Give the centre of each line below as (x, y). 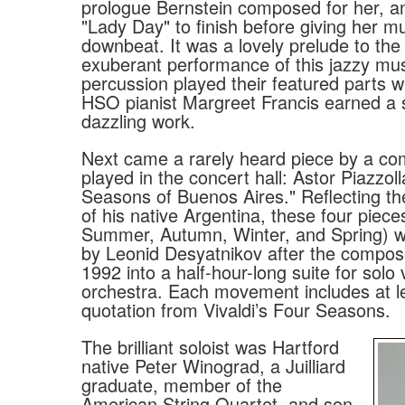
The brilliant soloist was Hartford (210, 346)
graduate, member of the (182, 384)
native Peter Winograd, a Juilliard (213, 365)
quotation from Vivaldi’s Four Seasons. (236, 309)
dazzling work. (138, 120)
